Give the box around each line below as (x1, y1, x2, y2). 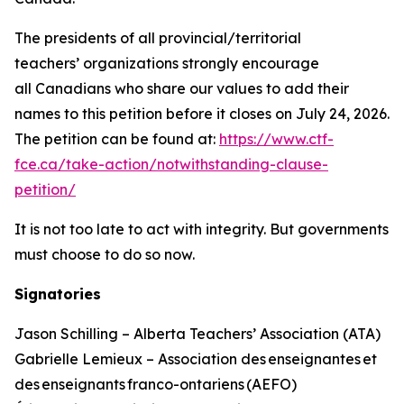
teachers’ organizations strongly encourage (14, 54, 319, 73)
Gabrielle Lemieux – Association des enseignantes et (14, 350, 377, 369)
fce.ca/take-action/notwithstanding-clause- (14, 155, 328, 174)
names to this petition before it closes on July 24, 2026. (14, 105, 390, 124)
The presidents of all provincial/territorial (14, 29, 301, 48)
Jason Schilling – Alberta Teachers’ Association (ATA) (14, 325, 382, 344)
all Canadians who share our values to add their (14, 79, 349, 98)
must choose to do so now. (14, 245, 198, 264)
